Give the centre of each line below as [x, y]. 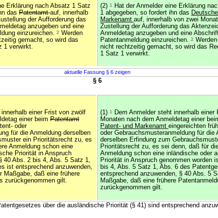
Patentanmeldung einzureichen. [145, 40]
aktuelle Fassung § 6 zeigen [97, 72]
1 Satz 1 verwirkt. [125, 54]
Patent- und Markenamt [134, 126]
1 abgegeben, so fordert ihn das [146, 13]
